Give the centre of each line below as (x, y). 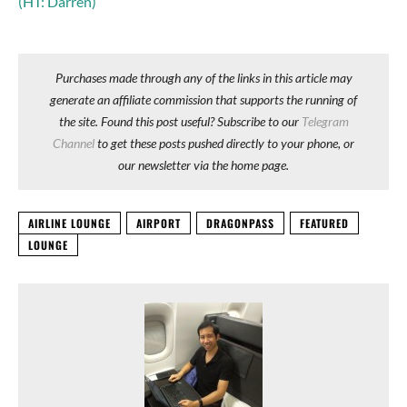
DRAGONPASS (240, 223)
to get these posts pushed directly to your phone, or (224, 143)
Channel (74, 143)
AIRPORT (159, 223)
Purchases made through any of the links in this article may (203, 77)
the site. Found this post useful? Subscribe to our (180, 121)
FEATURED (324, 223)
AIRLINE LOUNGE (69, 223)
